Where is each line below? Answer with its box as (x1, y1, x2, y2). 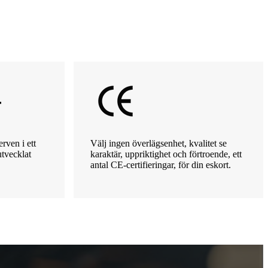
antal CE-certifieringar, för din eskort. (90, 159, 231, 170)
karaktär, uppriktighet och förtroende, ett (90, 148, 242, 159)
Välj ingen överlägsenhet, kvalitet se (90, 138, 227, 148)
